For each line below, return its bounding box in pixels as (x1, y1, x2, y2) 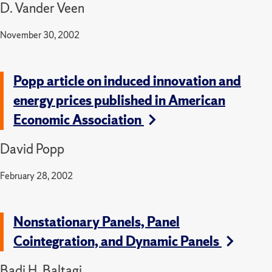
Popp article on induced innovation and (13, 72, 241, 90)
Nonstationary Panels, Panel (13, 212, 180, 231)
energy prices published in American (13, 91, 225, 109)
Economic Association (13, 110, 144, 129)
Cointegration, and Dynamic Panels (13, 232, 222, 250)
